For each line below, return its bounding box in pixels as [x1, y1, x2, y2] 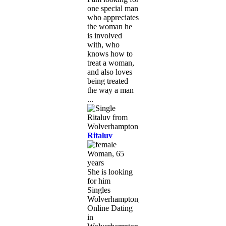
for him [87, 176, 110, 185]
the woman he [87, 22, 132, 31]
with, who [87, 40, 120, 49]
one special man [87, 4, 138, 13]
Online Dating [87, 203, 133, 212]
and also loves [87, 67, 132, 76]
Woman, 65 [87, 149, 124, 158]
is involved [87, 31, 122, 40]
